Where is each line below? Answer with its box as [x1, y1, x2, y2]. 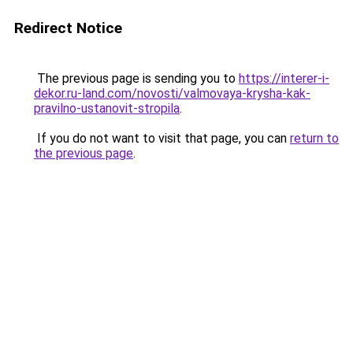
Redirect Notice [14, 19, 122, 37]
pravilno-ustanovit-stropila [34, 101, 180, 116]
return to [290, 131, 339, 146]
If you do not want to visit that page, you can [34, 131, 290, 146]
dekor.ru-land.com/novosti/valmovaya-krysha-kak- [34, 86, 310, 101]
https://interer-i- [239, 71, 329, 86]
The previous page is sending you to [34, 71, 239, 86]
